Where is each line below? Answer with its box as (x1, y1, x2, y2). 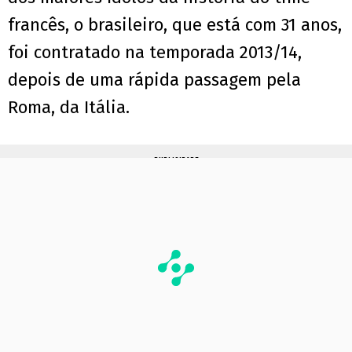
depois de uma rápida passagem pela (8, 69, 301, 91)
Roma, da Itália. (8, 97, 130, 119)
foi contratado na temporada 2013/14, (8, 42, 302, 64)
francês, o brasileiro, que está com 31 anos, (8, 14, 342, 36)
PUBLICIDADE (153, 156, 199, 167)
